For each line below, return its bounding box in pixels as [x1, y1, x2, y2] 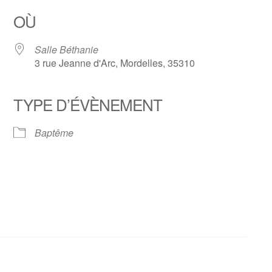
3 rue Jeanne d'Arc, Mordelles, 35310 [35, 56, 195, 70]
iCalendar [97, 118, 140, 132]
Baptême [35, 126, 74, 140]
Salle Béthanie [35, 42, 99, 56]
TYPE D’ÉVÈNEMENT [13, 93, 163, 115]
